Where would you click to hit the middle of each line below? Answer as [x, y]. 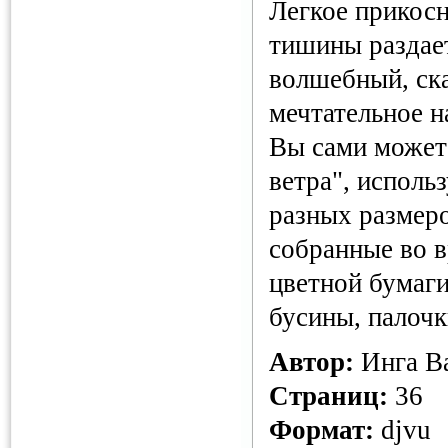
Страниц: [328, 396]
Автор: [311, 362]
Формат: [321, 430]
